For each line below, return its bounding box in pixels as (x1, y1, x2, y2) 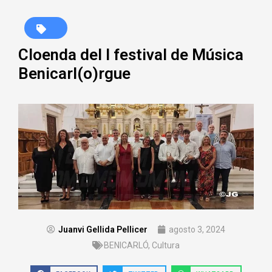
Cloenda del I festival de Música (18, 45, 243, 64)
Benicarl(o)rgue (18, 64, 131, 83)
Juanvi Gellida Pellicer (58, 224, 148, 234)
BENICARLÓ (104, 240, 148, 250)
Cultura (152, 240, 180, 250)
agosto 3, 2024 (169, 224, 225, 234)
